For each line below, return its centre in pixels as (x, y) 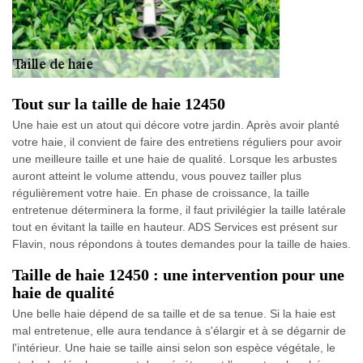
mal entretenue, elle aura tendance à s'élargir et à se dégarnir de (179, 331)
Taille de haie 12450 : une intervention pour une (178, 275)
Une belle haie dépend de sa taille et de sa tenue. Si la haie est (174, 314)
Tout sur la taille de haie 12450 (119, 104)
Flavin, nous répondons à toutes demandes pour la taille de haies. (181, 244)
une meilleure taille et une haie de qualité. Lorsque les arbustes (175, 159)
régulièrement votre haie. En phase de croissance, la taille (161, 193)
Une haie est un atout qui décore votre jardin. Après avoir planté (176, 125)
